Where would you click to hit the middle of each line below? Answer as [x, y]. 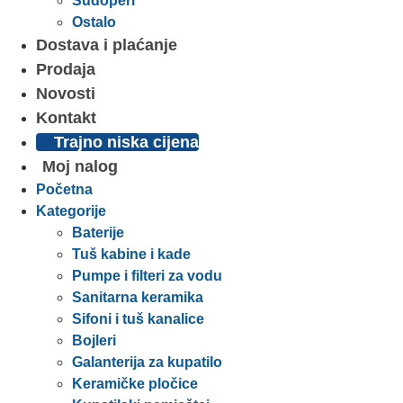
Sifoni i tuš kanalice [138, 319]
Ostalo [94, 22]
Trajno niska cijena [126, 143]
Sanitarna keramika [138, 298]
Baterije [98, 233]
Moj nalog [80, 167]
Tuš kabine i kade [131, 255]
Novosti [66, 94]
